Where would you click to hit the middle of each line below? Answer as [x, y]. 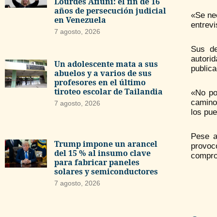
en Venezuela [80, 20]
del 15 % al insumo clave [102, 153]
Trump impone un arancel [106, 144]
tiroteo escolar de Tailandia [108, 92]
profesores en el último [100, 83]
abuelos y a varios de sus [103, 73]
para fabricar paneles [97, 162]
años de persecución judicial [110, 10]
